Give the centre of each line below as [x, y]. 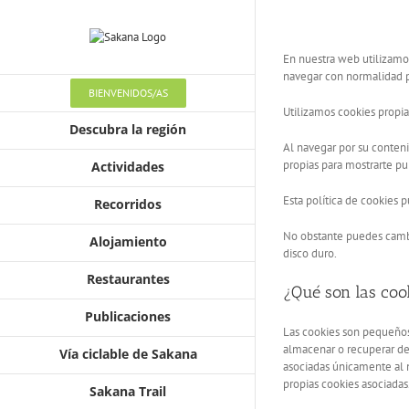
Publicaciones [128, 316]
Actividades [128, 167]
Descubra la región [128, 129]
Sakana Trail [128, 391]
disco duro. [310, 253]
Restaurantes [128, 279]
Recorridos [128, 204]
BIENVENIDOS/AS [128, 93]
